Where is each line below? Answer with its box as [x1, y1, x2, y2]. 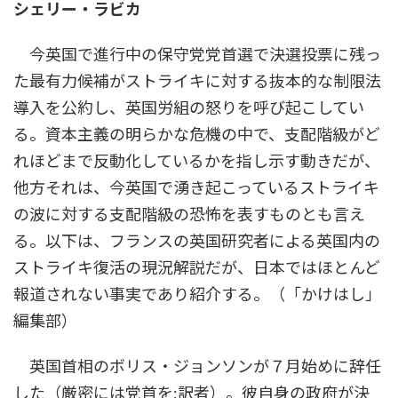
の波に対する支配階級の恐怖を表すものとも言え [13, 204, 365, 225]
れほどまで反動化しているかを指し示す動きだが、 [13, 151, 380, 171]
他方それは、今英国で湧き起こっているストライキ [13, 178, 379, 198]
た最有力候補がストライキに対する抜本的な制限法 [13, 71, 381, 92]
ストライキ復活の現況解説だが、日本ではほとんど [13, 258, 380, 278]
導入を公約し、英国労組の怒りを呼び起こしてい [13, 98, 364, 118]
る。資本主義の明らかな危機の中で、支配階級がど [13, 124, 380, 145]
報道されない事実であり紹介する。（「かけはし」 [13, 284, 381, 305]
